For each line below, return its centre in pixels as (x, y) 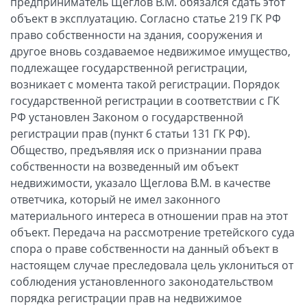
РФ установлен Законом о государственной (127, 117)
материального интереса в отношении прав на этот (149, 216)
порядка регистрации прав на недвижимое (126, 298)
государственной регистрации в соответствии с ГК (145, 100)
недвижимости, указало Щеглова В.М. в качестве (140, 183)
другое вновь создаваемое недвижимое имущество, (150, 51)
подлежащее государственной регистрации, (129, 67)
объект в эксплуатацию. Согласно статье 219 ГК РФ (146, 18)
